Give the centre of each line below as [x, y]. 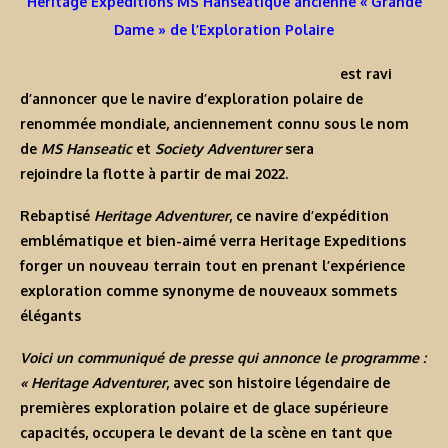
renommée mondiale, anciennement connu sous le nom [214, 124]
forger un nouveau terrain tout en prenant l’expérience [212, 266]
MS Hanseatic [86, 149]
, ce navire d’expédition [309, 216]
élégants [50, 316]
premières [57, 408]
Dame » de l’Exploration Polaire [224, 30]
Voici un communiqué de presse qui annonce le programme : [223, 358]
